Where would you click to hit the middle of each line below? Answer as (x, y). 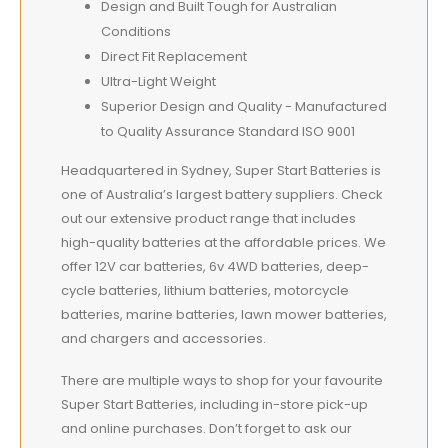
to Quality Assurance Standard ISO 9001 (228, 131)
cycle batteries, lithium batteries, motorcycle (205, 290)
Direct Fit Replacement (174, 56)
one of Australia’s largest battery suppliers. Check (222, 194)
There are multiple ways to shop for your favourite (222, 381)
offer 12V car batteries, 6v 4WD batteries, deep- (215, 266)
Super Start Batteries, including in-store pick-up (214, 405)
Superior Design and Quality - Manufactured (244, 106)
